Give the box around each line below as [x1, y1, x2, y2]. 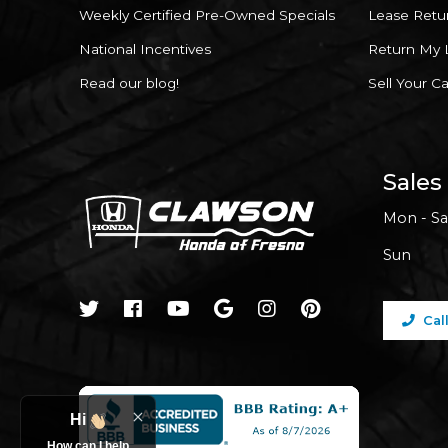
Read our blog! [79, 74, 179, 91]
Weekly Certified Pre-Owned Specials [79, 6, 335, 23]
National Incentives [79, 40, 211, 57]
